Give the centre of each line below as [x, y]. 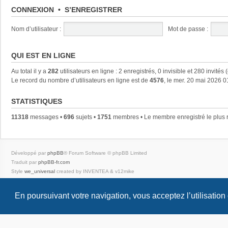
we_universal [40, 171]
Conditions [62, 180]
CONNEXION [33, 9]
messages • [46, 117]
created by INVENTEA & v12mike [95, 171]
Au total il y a [30, 71]
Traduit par [25, 162]
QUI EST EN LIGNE [43, 55]
